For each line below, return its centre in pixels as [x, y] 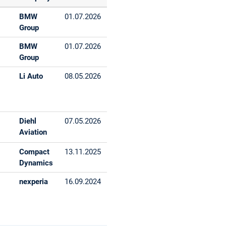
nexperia [34, 181]
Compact [35, 152]
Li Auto [31, 76]
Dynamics [36, 163]
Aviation [33, 132]
